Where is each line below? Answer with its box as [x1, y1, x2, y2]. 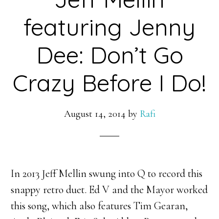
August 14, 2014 [64, 108, 126, 120]
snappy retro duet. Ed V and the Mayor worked [11, 183, 208, 196]
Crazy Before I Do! [13, 68, 206, 97]
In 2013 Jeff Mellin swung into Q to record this [11, 167, 203, 180]
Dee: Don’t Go [36, 40, 183, 69]
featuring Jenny [23, 12, 196, 42]
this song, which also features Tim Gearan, [11, 199, 188, 212]
